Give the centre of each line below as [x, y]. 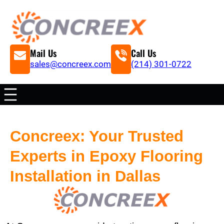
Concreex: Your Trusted [97, 136]
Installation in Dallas [85, 176]
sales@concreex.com [70, 64]
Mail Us [43, 53]
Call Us [143, 53]
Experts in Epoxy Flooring [106, 156]
